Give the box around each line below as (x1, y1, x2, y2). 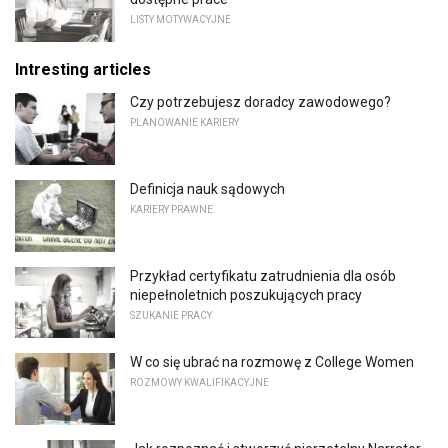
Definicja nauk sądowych (130, 180, 285, 197)
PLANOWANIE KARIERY (130, 117, 239, 129)
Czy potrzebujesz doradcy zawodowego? (130, 94, 391, 111)
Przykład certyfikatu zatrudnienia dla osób (130, 267, 396, 284)
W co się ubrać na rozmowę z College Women (130, 354, 414, 371)
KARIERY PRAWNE (130, 203, 213, 215)
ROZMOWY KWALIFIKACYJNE (130, 377, 269, 389)
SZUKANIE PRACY (130, 309, 212, 321)
